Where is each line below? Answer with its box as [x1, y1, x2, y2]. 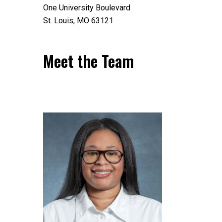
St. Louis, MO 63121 [43, 16, 113, 25]
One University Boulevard [43, 3, 130, 12]
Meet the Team [43, 49, 134, 72]
